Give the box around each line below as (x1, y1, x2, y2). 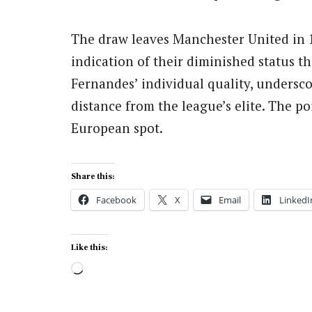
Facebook (96, 194, 136, 207)
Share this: (71, 171, 115, 182)
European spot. (71, 119, 163, 137)
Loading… (83, 258, 145, 279)
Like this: (71, 242, 108, 253)
